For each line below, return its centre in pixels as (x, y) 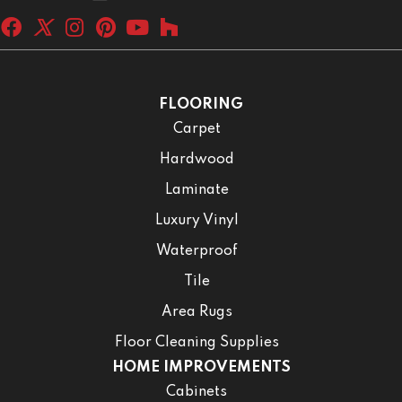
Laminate (197, 191)
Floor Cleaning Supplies (197, 343)
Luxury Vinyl (197, 221)
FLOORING (201, 105)
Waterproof (197, 252)
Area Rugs (197, 313)
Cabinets (197, 393)
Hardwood (197, 160)
